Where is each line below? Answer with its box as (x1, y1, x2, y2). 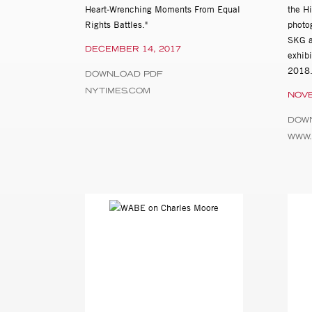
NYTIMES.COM (85, 86, 150, 96)
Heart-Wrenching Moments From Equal (85, 3, 240, 15)
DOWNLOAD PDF (85, 69, 163, 79)
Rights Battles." (85, 19, 148, 31)
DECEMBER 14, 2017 (85, 44, 181, 54)
